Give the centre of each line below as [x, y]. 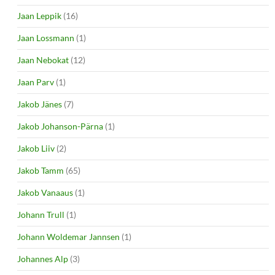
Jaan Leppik [39, 15]
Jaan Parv [36, 82]
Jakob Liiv [36, 148]
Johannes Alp [43, 258]
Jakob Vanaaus [45, 192]
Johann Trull [41, 214]
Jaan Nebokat [43, 60]
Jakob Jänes [40, 104]
